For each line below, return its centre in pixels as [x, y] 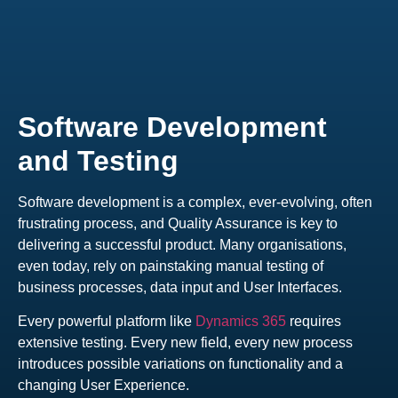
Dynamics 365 [241, 322]
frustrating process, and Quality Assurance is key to [178, 223]
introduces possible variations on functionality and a [180, 364]
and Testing [98, 160]
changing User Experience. [103, 386]
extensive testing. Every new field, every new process [185, 343]
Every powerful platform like [107, 322]
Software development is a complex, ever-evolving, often [195, 202]
